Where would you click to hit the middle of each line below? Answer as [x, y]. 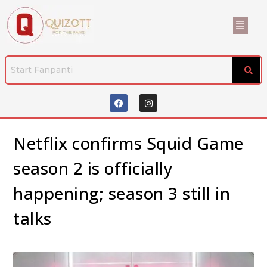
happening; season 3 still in [122, 193]
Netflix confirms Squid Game [128, 143]
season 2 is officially [93, 168]
